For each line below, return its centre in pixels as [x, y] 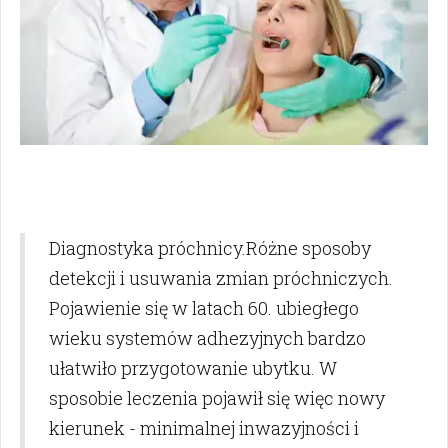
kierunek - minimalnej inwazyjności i [204, 428]
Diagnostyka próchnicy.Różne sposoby [210, 248]
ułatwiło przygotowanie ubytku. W [193, 368]
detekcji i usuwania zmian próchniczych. [221, 278]
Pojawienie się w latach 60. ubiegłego [204, 308]
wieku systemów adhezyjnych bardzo [207, 338]
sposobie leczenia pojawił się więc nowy [217, 398]
